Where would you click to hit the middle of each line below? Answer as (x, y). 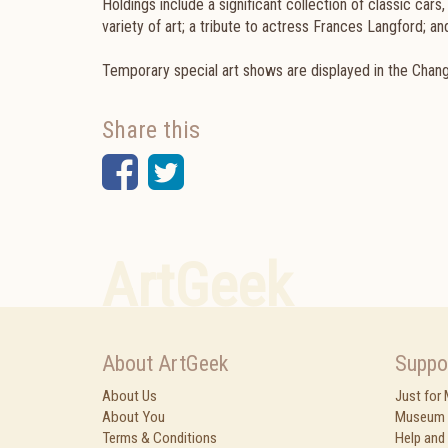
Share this (151, 130)
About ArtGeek (165, 363)
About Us (129, 396)
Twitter (241, 171)
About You (133, 417)
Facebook (217, 171)
